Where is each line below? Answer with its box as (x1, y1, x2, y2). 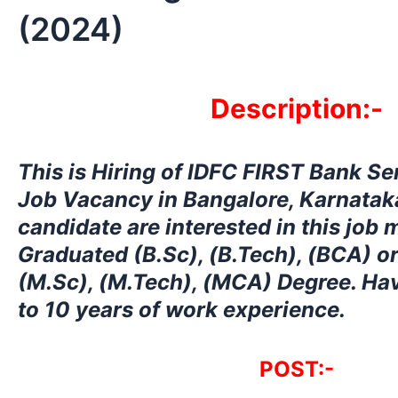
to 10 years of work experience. (18, 297, 346, 323)
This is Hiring (18, 159, 161, 186)
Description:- (210, 92, 383, 125)
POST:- (259, 356, 334, 383)
